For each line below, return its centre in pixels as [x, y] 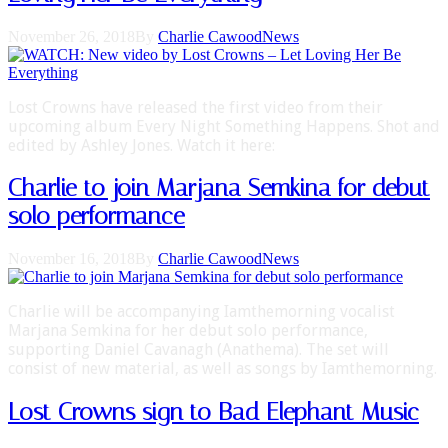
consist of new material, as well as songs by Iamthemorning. [222, 369]
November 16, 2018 [71, 259]
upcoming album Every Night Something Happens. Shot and [224, 126]
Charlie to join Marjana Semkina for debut [219, 188]
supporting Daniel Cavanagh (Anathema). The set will [198, 350]
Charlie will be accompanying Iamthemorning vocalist [201, 312]
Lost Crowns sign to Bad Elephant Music [213, 412]
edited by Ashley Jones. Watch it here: [141, 145]
